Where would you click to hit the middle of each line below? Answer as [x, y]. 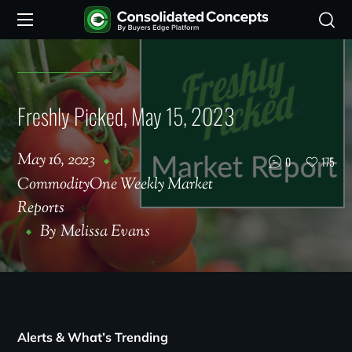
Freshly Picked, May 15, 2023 [126, 116]
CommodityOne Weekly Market [115, 185]
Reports [41, 209]
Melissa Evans [106, 232]
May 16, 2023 [57, 161]
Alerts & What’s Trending [93, 337]
